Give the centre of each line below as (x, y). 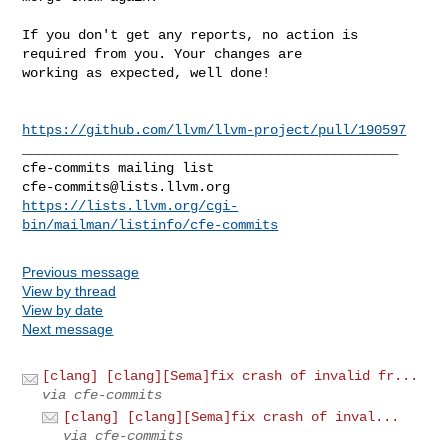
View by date (63, 309)
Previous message (81, 271)
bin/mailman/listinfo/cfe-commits (150, 224)
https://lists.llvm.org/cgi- (130, 205)
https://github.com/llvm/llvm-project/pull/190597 (214, 129)
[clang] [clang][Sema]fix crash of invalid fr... (230, 375)
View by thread (69, 290)
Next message (68, 328)
